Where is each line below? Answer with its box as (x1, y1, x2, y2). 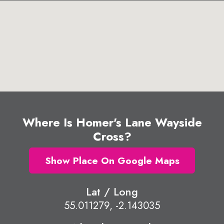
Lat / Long (86, 184, 138, 200)
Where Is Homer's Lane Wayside (22, 113, 202, 131)
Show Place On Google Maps (44, 153, 179, 167)
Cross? (92, 127, 131, 145)
